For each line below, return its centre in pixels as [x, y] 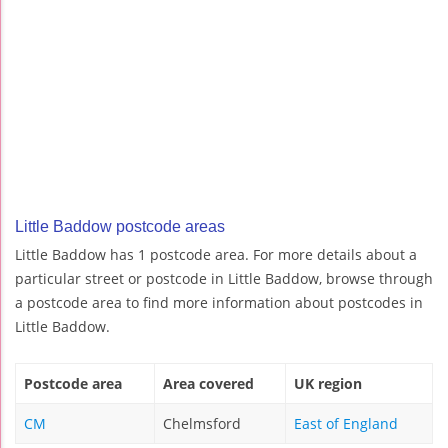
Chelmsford [202, 424]
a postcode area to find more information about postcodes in [219, 303]
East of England [346, 424]
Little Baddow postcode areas [120, 227]
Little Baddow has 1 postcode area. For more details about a [216, 255]
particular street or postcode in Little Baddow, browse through [224, 279]
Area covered [208, 384]
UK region [328, 384]
